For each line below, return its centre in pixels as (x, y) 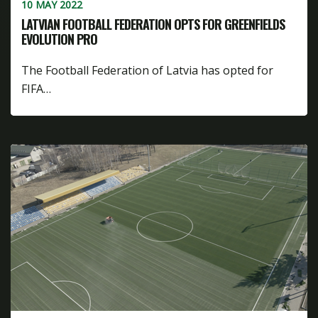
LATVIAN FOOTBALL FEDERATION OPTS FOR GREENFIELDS (153, 24)
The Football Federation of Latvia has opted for (147, 70)
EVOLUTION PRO (59, 39)
